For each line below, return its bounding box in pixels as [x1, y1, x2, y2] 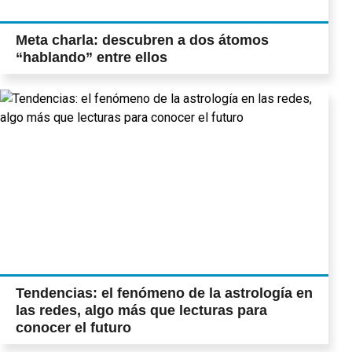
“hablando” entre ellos [16, 49, 167, 66]
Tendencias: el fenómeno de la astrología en [16, 285, 313, 302]
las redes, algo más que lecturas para [16, 302, 267, 319]
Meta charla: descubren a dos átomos [16, 32, 269, 49]
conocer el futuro [16, 320, 131, 336]
